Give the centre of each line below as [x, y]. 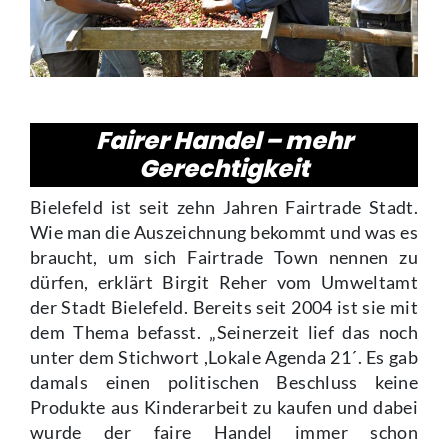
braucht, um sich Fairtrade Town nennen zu [224, 258]
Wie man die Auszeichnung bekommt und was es [224, 233]
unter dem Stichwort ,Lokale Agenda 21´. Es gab [224, 358]
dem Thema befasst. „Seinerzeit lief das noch [224, 333]
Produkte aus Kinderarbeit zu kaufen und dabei [224, 408]
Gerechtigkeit [224, 169]
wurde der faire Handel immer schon [224, 433]
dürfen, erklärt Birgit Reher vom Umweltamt [224, 283]
